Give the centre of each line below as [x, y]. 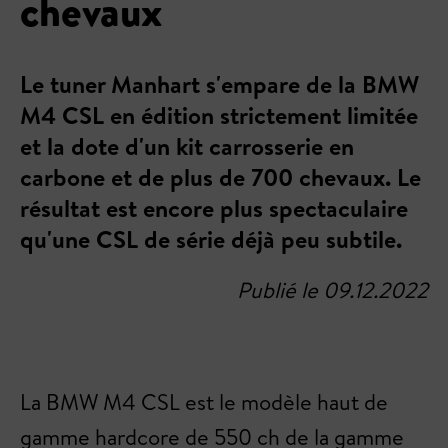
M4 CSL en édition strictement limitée [219, 115]
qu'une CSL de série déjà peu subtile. [211, 239]
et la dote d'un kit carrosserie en [187, 146]
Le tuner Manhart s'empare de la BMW [219, 84]
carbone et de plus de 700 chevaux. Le [220, 177]
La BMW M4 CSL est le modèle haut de [204, 402]
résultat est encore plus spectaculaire [214, 208]
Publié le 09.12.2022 [332, 290]
